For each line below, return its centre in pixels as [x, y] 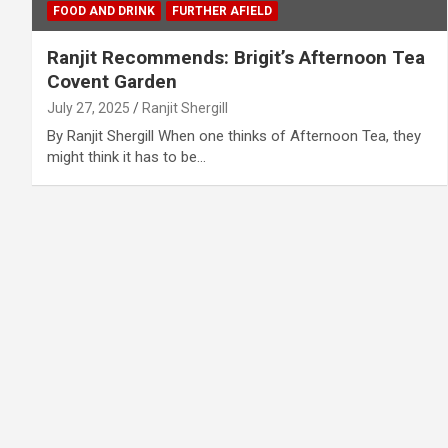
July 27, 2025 [88, 108]
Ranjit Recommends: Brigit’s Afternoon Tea [236, 58]
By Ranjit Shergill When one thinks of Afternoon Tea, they [234, 136]
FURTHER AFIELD [222, 11]
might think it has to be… [126, 157]
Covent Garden [112, 82]
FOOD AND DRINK [104, 11]
